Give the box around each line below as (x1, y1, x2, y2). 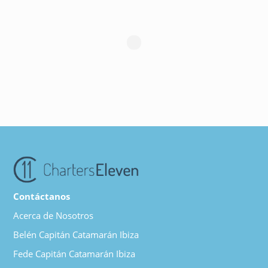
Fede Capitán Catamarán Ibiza (13, 247, 136, 260)
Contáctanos (13, 190, 71, 202)
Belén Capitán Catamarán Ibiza (13, 228, 139, 240)
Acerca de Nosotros (13, 209, 94, 221)
